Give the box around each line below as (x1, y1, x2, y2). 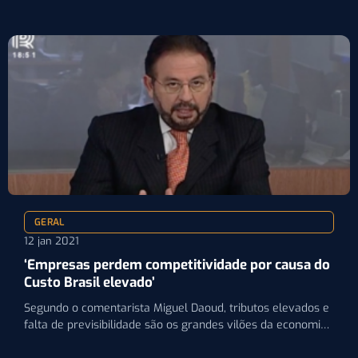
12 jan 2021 (24, 233, 79, 248)
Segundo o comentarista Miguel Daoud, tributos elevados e (24, 300, 329, 316)
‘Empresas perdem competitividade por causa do (24, 255, 330, 274)
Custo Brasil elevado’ (24, 272, 155, 292)
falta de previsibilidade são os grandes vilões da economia (24, 316, 327, 332)
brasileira (24, 333, 73, 349)
